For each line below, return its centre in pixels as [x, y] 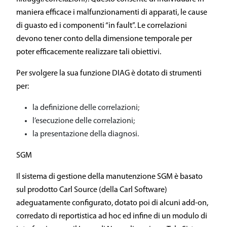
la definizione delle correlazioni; [86, 108]
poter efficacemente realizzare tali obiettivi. [89, 52]
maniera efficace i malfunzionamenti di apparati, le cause [112, 13]
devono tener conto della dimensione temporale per [104, 39]
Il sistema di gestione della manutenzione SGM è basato [109, 177]
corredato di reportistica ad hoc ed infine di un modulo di [112, 216]
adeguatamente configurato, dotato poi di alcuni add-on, [112, 203]
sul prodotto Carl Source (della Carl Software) [92, 190]
